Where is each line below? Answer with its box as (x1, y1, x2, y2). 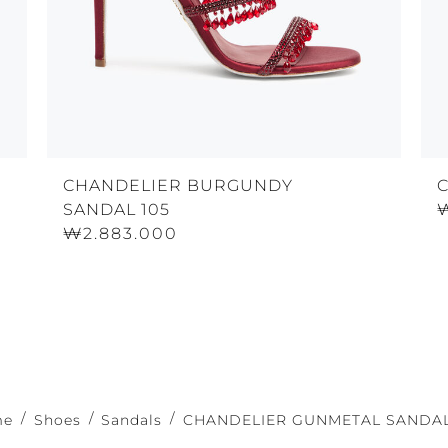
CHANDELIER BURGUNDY (62, 175, 293, 195)
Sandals (101, 410, 163, 429)
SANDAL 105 (62, 199, 170, 219)
